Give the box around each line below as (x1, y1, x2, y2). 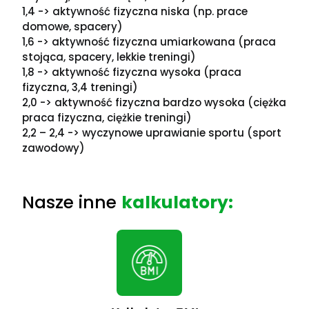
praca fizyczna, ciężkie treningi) (22, 110, 192, 126)
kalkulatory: (121, 190, 234, 215)
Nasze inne (22, 190, 122, 215)
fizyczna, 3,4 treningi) (22, 80, 139, 95)
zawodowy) (22, 141, 86, 156)
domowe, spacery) (22, 19, 123, 34)
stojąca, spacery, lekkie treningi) (22, 50, 197, 65)
